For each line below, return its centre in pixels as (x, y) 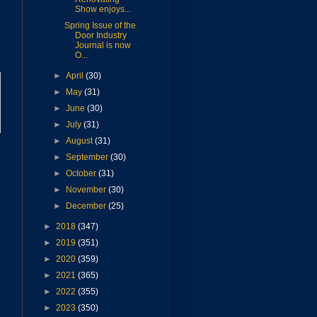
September (88, 157)
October (82, 174)
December (87, 206)
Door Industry (100, 36)
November (87, 190)
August (81, 141)
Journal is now (103, 46)
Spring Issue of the (100, 26)
